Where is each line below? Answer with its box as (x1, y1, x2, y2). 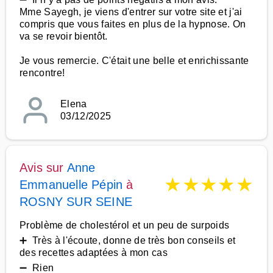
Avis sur (19, 161, 67, 174)
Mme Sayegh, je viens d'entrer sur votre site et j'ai (19, 7, 243, 17)
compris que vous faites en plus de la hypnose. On (19, 19, 246, 29)
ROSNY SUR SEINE (19, 195, 132, 208)
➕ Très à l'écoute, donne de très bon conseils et (19, 235, 236, 246)
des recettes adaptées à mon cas (19, 247, 168, 258)
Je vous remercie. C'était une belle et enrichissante (19, 55, 249, 66)
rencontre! (19, 68, 65, 78)
